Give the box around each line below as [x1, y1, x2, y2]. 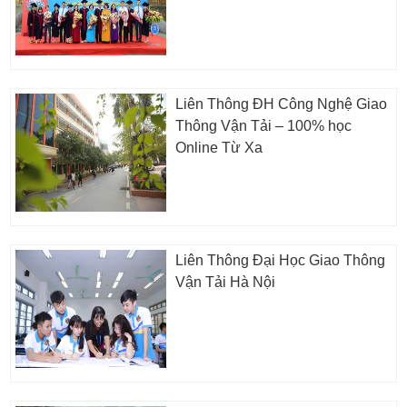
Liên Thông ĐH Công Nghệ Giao [174, 96, 387, 113]
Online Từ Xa [174, 140, 263, 156]
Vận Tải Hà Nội [174, 274, 275, 291]
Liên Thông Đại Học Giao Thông [174, 253, 385, 269]
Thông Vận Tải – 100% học [174, 118, 352, 134]
